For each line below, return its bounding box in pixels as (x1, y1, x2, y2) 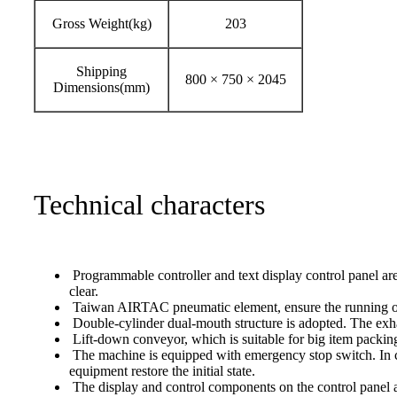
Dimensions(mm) (53, 80, 150, 96)
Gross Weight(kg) (51, 16, 152, 32)
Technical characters (34, 189, 265, 222)
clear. (69, 284, 98, 300)
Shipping (76, 64, 127, 80)
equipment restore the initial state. (69, 363, 255, 379)
